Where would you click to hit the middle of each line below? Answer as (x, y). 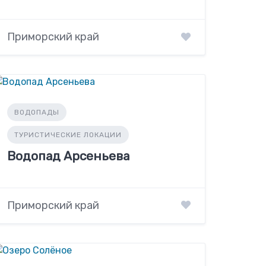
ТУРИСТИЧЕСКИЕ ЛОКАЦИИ (68, 135)
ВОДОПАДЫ (37, 113)
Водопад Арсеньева (69, 156)
